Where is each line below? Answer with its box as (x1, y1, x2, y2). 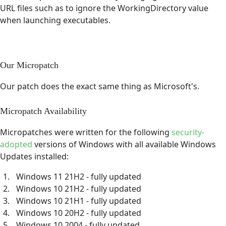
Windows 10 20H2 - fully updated (16, 207, 141, 218)
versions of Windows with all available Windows (32, 138, 216, 150)
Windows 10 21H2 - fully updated (16, 183, 141, 194)
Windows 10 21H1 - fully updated (16, 195, 141, 206)
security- (172, 126, 204, 138)
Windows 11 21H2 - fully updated (16, 171, 141, 182)
